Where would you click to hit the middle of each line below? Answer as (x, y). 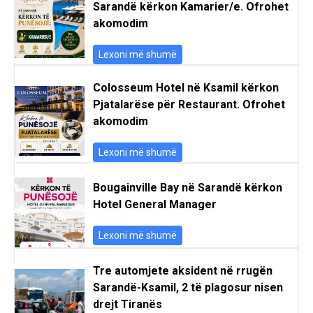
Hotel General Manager (155, 204)
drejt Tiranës (128, 304)
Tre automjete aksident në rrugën (183, 270)
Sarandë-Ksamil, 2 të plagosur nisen (188, 287)
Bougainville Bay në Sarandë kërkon (188, 187)
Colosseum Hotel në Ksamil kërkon (186, 87)
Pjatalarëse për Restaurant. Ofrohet (189, 104)
